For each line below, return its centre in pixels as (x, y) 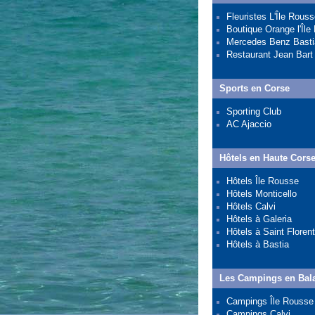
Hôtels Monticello (262, 194)
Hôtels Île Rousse (263, 181)
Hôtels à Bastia (258, 244)
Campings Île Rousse (270, 301)
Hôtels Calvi (251, 206)
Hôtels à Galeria (259, 219)
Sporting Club (254, 111)
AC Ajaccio (249, 124)
